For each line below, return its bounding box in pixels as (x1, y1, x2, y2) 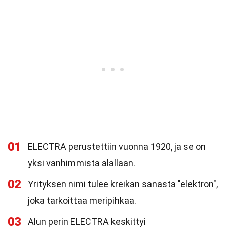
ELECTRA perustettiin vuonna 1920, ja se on (28, 141, 206, 152)
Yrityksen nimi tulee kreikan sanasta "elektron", (28, 179, 218, 190)
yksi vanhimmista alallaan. (28, 158, 135, 168)
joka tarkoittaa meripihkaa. (28, 195, 136, 206)
